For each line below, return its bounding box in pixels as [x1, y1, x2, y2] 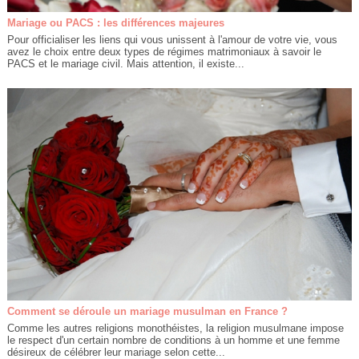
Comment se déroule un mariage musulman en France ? [6, 305, 288, 317]
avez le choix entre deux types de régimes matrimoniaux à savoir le [6, 46, 321, 58]
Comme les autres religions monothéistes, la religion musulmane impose [6, 321, 344, 334]
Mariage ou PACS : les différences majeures [6, 17, 224, 30]
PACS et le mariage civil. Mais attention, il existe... [6, 58, 244, 71]
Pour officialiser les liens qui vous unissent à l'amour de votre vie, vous [6, 34, 337, 46]
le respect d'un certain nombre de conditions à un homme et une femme [6, 333, 340, 346]
